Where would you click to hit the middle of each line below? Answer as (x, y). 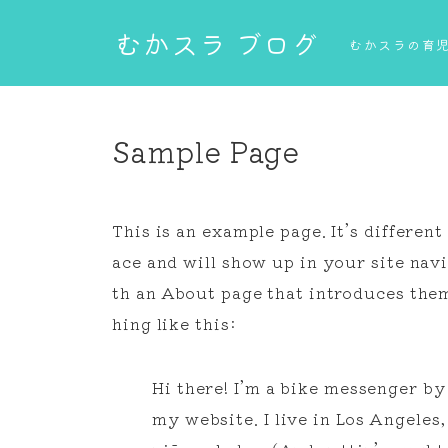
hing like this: (174, 323)
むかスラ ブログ (217, 43)
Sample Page (206, 150)
